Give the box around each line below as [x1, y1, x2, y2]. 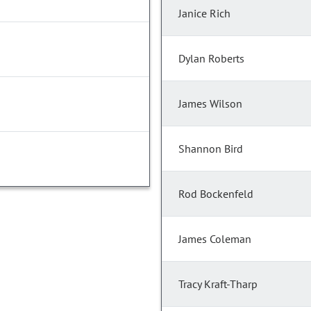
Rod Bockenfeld [178, 187, 253, 201]
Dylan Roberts [178, 51, 244, 66]
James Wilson [178, 96, 242, 111]
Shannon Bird [178, 142, 243, 156]
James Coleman [178, 232, 251, 246]
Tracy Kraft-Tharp [178, 277, 258, 292]
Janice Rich [178, 6, 230, 21]
